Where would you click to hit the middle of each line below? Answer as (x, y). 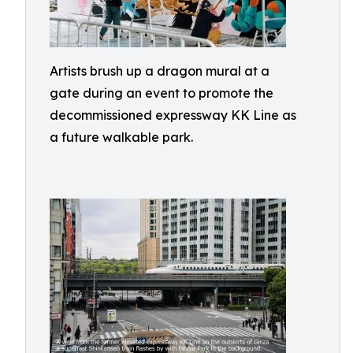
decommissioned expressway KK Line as (173, 115)
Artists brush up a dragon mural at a (160, 71)
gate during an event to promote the (162, 93)
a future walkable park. (121, 137)
